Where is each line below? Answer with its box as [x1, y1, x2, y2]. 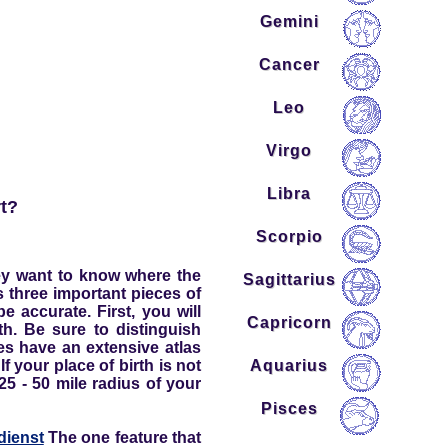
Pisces [260, 399, 318, 417]
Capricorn [246, 313, 332, 331]
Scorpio [255, 227, 323, 245]
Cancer [258, 55, 320, 73]
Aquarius [250, 356, 329, 374]
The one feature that [43, 428, 202, 446]
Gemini [259, 12, 319, 30]
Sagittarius [242, 270, 336, 288]
